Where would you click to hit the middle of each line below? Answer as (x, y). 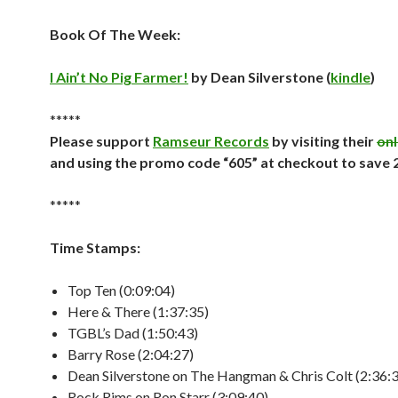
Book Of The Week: (115, 34)
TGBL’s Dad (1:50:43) (133, 333)
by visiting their (323, 141)
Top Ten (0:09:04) (121, 290)
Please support (101, 141)
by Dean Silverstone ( (259, 77)
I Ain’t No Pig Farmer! (119, 77)
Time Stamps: (95, 247)
